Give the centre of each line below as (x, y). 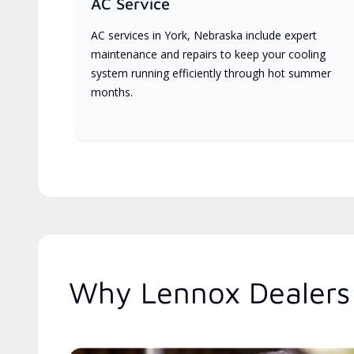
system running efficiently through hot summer (211, 73)
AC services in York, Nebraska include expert (204, 35)
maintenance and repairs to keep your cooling (208, 54)
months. (112, 92)
